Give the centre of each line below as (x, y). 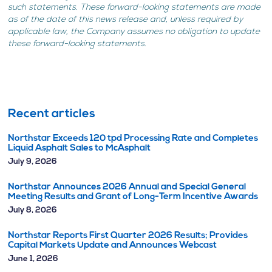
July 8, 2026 (33, 210)
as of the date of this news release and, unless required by (126, 20)
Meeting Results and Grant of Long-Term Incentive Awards (133, 197)
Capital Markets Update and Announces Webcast (113, 246)
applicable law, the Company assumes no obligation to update (134, 32)
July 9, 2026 (33, 162)
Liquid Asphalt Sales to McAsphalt (80, 148)
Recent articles (52, 114)
